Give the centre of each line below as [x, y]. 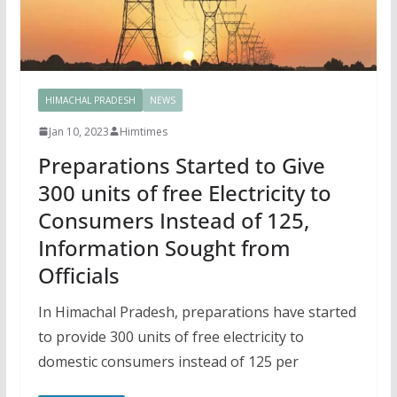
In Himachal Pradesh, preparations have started [197, 311]
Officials [78, 275]
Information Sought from [164, 247]
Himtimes [143, 131]
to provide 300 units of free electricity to [171, 336]
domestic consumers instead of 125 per [168, 361]
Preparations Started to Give [181, 165]
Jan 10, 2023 [78, 131]
